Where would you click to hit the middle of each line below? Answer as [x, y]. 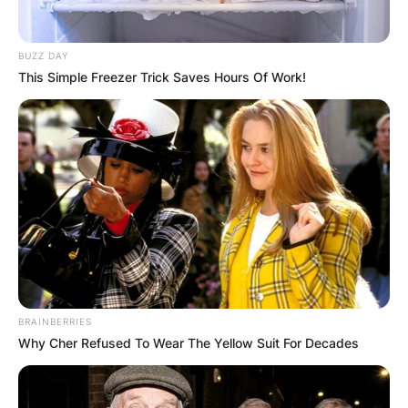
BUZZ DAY [43, 56]
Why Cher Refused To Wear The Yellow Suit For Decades [189, 343]
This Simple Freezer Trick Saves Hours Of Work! [162, 77]
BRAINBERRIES [55, 322]
